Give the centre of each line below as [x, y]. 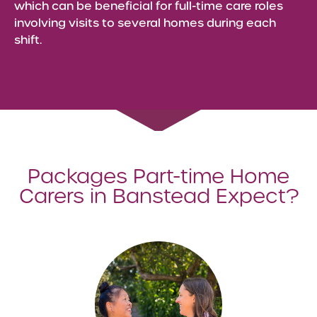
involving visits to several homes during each [145, 23]
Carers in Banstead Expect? [158, 196]
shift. [28, 40]
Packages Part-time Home [158, 176]
